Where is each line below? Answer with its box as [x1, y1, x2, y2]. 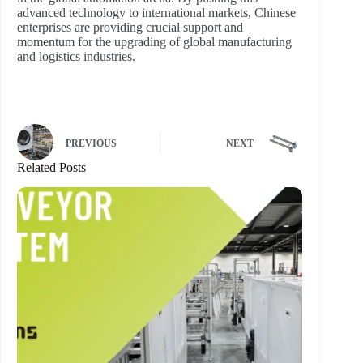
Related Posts [17, 160, 86, 175]
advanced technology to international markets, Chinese [17, 6, 296, 20]
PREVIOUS [66, 137, 117, 149]
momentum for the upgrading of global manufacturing [17, 35, 292, 49]
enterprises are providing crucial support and [17, 20, 243, 35]
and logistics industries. [17, 49, 135, 64]
